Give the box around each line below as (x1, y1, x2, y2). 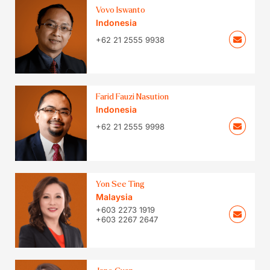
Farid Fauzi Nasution (96, 92, 169, 102)
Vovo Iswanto (96, 5, 146, 15)
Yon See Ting (96, 179, 145, 189)
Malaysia (96, 191, 133, 202)
